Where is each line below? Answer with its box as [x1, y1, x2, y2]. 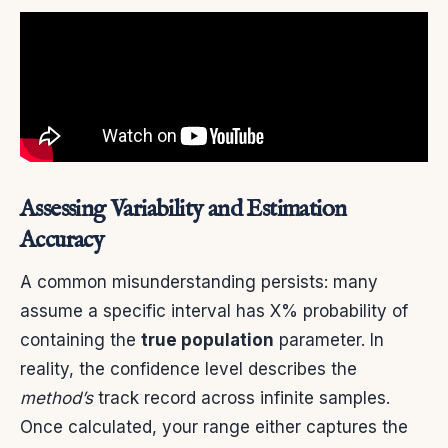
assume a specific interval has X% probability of [20, 301, 408, 322]
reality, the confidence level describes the [20, 359, 357, 380]
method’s [20, 388, 93, 409]
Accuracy [20, 225, 105, 257]
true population [141, 330, 274, 351]
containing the [20, 330, 141, 351]
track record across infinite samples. [93, 388, 390, 409]
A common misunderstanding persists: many [20, 272, 378, 293]
